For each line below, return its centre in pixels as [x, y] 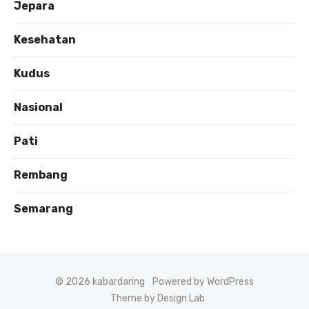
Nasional [38, 108]
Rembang [41, 175]
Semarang [43, 209]
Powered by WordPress [203, 282]
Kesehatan [45, 40]
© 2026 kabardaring [100, 282]
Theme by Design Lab [157, 299]
